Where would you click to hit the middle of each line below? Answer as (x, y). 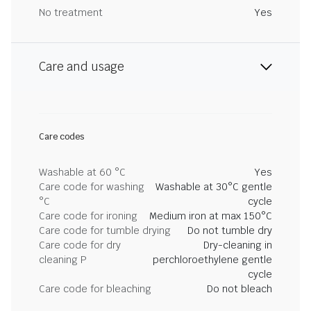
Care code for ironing (88, 216)
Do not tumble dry (230, 230)
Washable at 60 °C (82, 172)
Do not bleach (239, 289)
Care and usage (82, 67)
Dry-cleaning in (238, 245)
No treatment (71, 12)
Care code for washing (92, 187)
